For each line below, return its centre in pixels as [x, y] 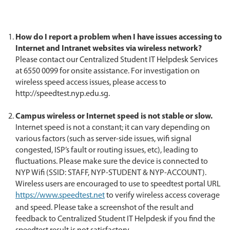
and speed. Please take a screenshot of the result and [104, 208]
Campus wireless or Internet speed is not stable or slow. [114, 117]
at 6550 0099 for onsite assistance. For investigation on [108, 71]
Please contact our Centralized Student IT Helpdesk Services [117, 60]
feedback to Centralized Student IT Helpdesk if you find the [115, 219]
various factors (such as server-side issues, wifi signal [103, 139]
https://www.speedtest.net [60, 196]
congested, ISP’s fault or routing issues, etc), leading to [107, 150]
